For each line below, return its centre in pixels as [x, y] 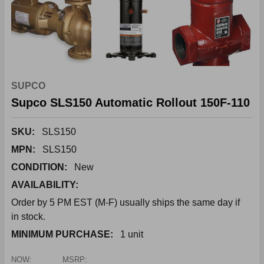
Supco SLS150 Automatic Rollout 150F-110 [131, 103]
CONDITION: [39, 167]
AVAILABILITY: [45, 185]
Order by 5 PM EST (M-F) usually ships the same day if [126, 202]
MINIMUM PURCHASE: [62, 234]
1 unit [132, 234]
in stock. [28, 217]
